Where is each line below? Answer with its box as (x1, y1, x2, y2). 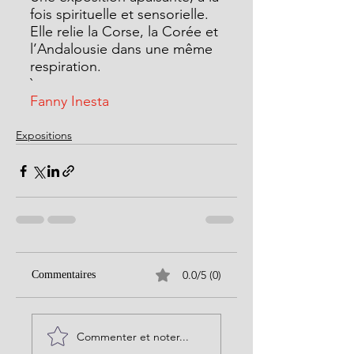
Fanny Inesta (30, 92, 109, 110)
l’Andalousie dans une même (30, 40, 217, 58)
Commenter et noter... (77, 329, 189, 344)
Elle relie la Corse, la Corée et (30, 23, 222, 40)
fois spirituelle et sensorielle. (30, 6, 213, 23)
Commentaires (32, 269, 96, 281)
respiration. (30, 58, 101, 75)
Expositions (16, 128, 72, 142)
